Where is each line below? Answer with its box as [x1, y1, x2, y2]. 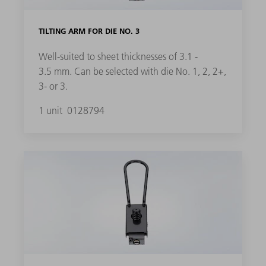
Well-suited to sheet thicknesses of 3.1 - [38, 50, 198, 63]
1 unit [38, 104, 65, 117]
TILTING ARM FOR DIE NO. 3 [38, 26, 140, 36]
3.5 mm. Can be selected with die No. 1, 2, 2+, [38, 65, 226, 78]
